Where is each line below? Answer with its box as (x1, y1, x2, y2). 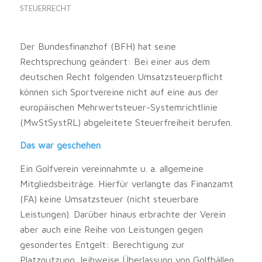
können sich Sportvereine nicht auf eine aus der (19, 86, 219, 97)
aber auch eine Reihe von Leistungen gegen (19, 223, 203, 235)
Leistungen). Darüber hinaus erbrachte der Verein (19, 208, 226, 219)
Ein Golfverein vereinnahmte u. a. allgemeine (19, 163, 204, 174)
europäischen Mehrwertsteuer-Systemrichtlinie (19, 101, 218, 112)
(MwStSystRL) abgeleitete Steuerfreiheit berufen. (19, 116, 232, 127)
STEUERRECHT (19, 4, 71, 13)
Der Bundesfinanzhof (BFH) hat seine (19, 40, 176, 51)
